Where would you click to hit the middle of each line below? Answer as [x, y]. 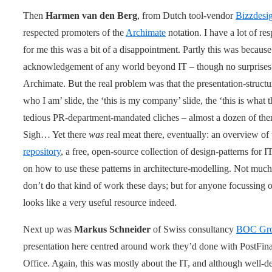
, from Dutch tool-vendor [186, 15]
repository [42, 151]
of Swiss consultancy [193, 229]
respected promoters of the [74, 32]
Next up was [49, 229]
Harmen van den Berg [91, 15]
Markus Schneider [112, 229]
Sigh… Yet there [56, 134]
